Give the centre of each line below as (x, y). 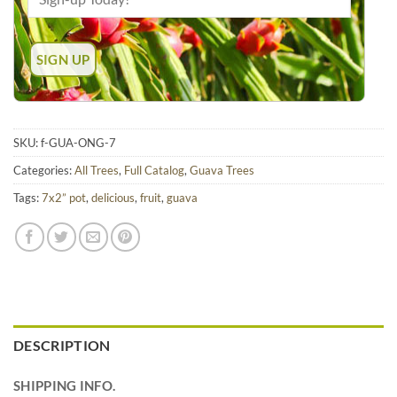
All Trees (97, 171)
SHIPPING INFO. (65, 386)
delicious (113, 198)
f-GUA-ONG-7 (78, 143)
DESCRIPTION (62, 346)
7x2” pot (64, 198)
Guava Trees (222, 171)
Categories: (44, 171)
